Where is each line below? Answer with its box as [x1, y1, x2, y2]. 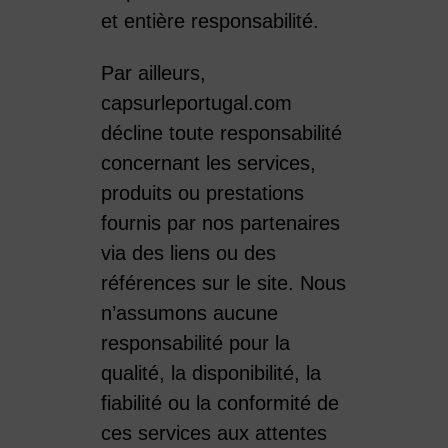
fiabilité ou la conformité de [100, 391, 339, 414]
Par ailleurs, [100, 61, 206, 84]
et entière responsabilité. [100, 9, 319, 32]
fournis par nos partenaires [100, 211, 340, 234]
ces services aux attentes [100, 421, 327, 444]
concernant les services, [100, 151, 316, 174]
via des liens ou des [100, 241, 276, 264]
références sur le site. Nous [100, 271, 346, 294]
